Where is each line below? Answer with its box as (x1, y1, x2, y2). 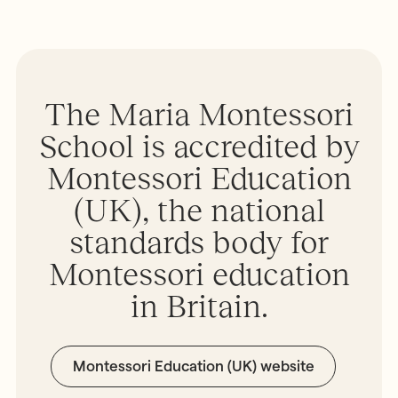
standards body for (69, 224, 329, 261)
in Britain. (130, 288, 268, 325)
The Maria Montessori (44, 96, 354, 133)
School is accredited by (38, 128, 360, 165)
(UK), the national (73, 192, 325, 229)
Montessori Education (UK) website (72, 358, 314, 375)
